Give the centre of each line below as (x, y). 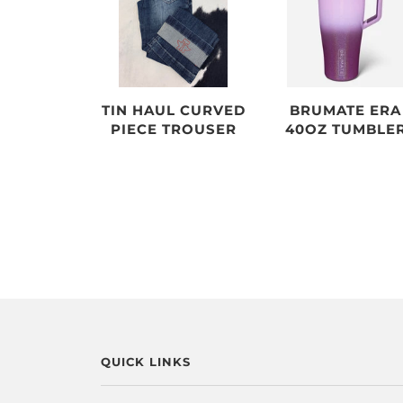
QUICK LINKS (146, 362)
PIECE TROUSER (173, 129)
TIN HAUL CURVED (173, 110)
